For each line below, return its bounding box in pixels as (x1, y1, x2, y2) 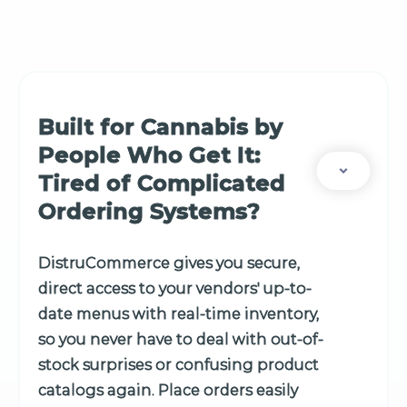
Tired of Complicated (38, 170, 285, 197)
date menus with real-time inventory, (38, 305, 319, 323)
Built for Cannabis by (38, 114, 283, 141)
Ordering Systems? (38, 198, 260, 225)
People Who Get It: (38, 142, 261, 169)
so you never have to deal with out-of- (38, 331, 323, 349)
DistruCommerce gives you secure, (38, 254, 300, 273)
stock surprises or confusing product (38, 356, 319, 374)
